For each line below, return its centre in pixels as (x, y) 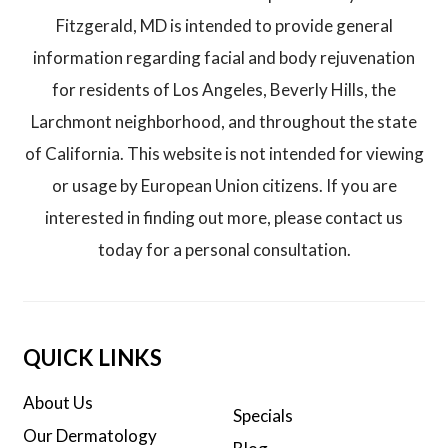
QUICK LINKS (93, 358)
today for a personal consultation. (224, 250)
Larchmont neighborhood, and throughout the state (224, 122)
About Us (58, 403)
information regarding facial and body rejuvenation (224, 58)
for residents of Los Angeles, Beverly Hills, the (224, 90)
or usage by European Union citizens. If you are (224, 186)
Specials (262, 415)
